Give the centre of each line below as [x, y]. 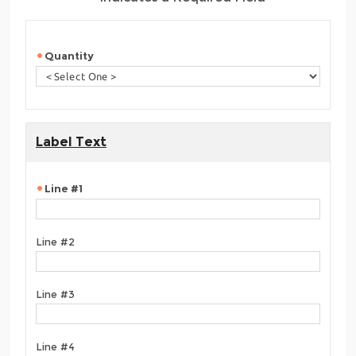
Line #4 [55, 347]
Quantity [69, 56]
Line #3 [55, 294]
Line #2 [55, 242]
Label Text [71, 142]
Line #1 [64, 189]
